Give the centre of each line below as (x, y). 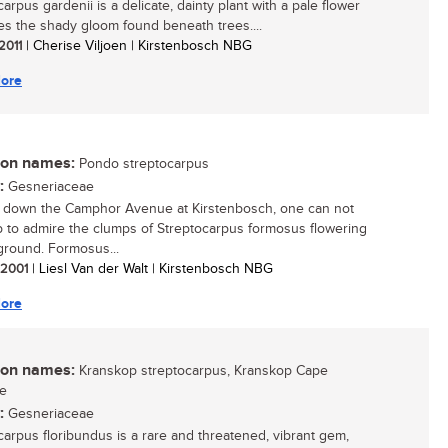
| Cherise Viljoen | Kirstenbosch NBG (137, 46)
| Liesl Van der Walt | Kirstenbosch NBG (150, 269)
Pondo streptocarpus (142, 164)
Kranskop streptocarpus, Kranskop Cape (201, 371)
